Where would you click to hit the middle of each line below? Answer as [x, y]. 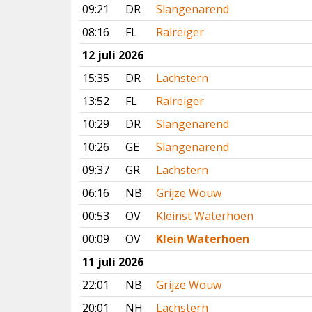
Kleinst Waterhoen [205, 216]
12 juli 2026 [113, 55]
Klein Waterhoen [203, 239]
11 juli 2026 [113, 262]
